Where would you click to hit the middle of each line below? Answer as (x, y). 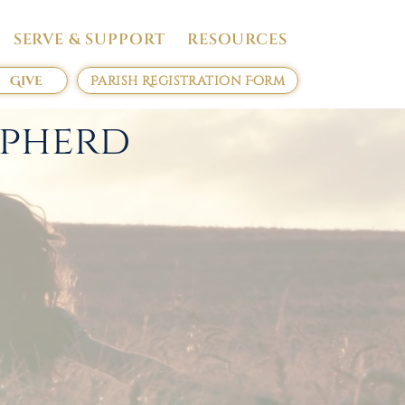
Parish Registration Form (188, 80)
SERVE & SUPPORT (89, 39)
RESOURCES (237, 39)
